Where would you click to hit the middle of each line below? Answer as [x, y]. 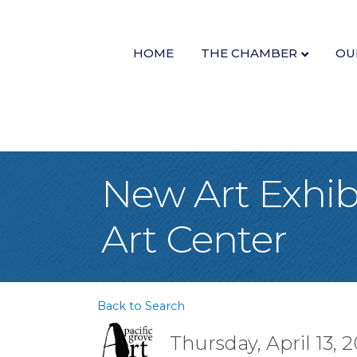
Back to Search [141, 306]
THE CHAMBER [249, 53]
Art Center [194, 239]
